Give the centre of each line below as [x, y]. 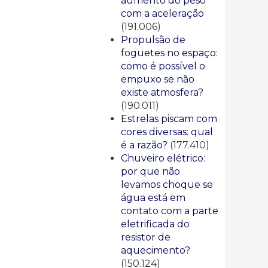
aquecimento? [156, 250]
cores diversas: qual [167, 132]
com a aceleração [162, 13]
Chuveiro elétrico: [163, 158]
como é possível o [163, 66]
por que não [150, 171]
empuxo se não [158, 79]
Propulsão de [153, 40]
